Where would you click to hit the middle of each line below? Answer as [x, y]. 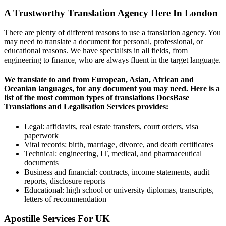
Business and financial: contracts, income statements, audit [117, 172]
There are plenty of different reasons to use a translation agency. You [112, 32]
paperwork [41, 136]
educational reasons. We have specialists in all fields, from [96, 50]
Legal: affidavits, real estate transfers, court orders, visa [111, 127]
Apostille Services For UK [57, 219]
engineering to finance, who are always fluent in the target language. [112, 60]
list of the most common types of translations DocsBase [97, 98]
